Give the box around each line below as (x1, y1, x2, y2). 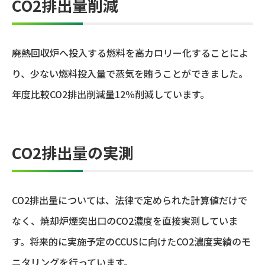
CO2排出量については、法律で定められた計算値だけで (12, 193, 247, 208)
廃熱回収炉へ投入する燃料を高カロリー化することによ (12, 46, 248, 60)
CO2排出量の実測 (12, 141, 134, 164)
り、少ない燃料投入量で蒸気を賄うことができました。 (12, 66, 248, 81)
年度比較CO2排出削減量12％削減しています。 (12, 87, 209, 102)
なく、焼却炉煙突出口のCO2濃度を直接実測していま (12, 214, 238, 228)
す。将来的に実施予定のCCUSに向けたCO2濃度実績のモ (12, 234, 251, 249)
